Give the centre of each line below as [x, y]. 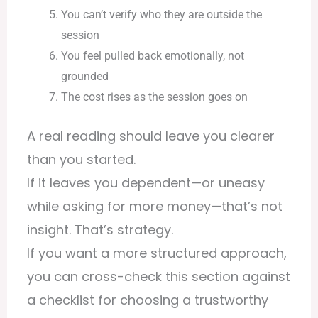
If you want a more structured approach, [157, 253]
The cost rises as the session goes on [154, 97]
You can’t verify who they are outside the [161, 15]
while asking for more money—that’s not [154, 207]
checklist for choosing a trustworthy [153, 300]
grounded [84, 77]
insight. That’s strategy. [100, 230]
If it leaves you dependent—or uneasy [146, 183]
